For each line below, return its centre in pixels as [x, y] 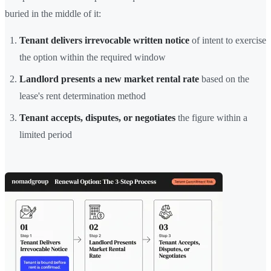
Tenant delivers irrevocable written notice [104, 40]
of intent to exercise [228, 40]
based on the [224, 79]
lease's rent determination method [83, 96]
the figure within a [211, 117]
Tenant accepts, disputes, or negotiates [97, 117]
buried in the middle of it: [53, 13]
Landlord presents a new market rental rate [109, 79]
